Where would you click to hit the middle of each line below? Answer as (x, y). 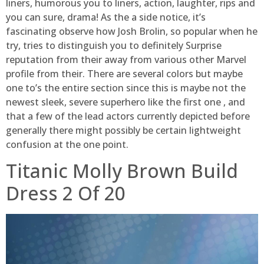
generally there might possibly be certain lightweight (123, 131)
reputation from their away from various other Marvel (126, 60)
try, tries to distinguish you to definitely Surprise (114, 46)
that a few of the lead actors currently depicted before (128, 116)
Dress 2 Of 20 (66, 193)
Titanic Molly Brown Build (122, 171)
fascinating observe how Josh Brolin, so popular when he (132, 32)
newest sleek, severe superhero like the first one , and (126, 102)
